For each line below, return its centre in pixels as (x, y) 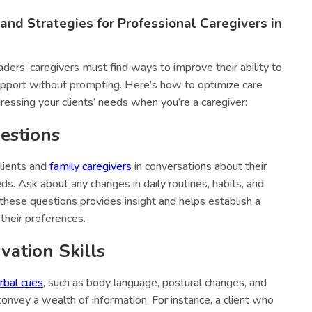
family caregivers (91, 167)
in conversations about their (200, 167)
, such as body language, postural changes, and (155, 283)
